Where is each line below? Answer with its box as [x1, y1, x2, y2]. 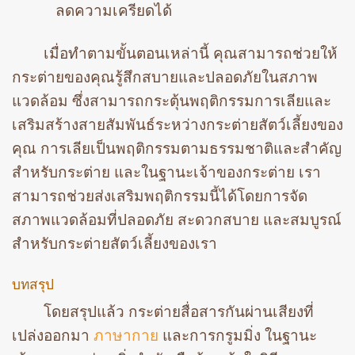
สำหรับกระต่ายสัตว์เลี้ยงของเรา [12, 235, 217, 253]
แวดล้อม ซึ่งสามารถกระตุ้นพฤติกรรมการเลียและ [12, 93, 331, 110]
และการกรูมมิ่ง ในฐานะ [158, 326, 317, 344]
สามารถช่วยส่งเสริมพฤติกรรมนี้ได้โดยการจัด [12, 188, 307, 205]
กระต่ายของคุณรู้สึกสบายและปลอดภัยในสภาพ [12, 69, 318, 86]
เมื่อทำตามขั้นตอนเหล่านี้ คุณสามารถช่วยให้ [44, 45, 338, 63]
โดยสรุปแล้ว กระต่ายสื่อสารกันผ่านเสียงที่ [44, 303, 314, 320]
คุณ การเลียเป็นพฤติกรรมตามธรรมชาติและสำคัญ [12, 140, 342, 158]
